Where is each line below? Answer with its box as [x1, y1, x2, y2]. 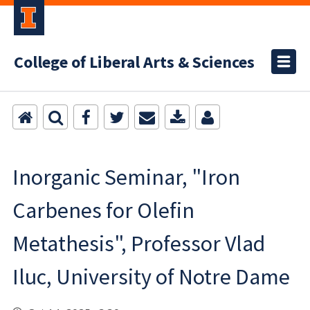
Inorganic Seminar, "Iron [12, 163, 240, 191]
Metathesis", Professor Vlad [12, 230, 265, 257]
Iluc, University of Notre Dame [12, 263, 290, 291]
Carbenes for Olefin [12, 197, 194, 224]
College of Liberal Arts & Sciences [14, 51, 255, 75]
